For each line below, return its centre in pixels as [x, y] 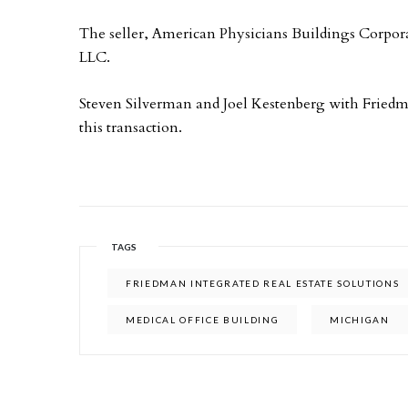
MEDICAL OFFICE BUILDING [203, 320]
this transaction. [131, 127]
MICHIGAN [360, 320]
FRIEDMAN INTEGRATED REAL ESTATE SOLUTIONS [263, 283]
